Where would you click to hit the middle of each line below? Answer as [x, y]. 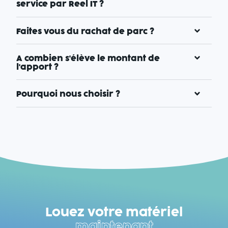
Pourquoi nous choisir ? [68, 94]
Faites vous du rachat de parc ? [85, 31]
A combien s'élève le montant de [88, 58]
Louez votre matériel [114, 212]
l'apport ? [37, 67]
